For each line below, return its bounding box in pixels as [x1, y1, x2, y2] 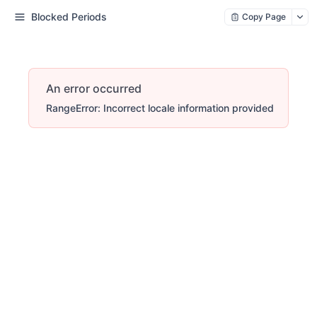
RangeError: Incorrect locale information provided [46, 102, 274, 114]
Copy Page [242, 11, 286, 22]
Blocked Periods [31, 11, 107, 23]
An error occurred [46, 81, 142, 96]
